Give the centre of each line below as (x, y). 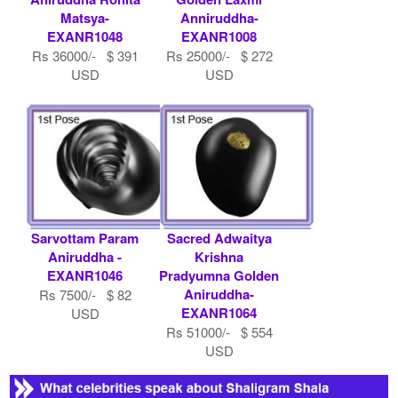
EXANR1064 (219, 312)
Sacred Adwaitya (219, 238)
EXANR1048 (85, 36)
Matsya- (85, 17)
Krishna (219, 256)
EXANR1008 (219, 36)
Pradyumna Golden (219, 275)
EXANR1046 (85, 275)
